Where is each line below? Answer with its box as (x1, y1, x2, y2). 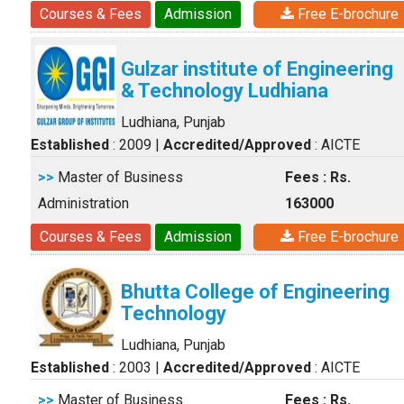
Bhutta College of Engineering (121, 280, 390, 303)
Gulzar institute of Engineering (121, 58, 393, 80)
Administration (38, 195, 129, 212)
